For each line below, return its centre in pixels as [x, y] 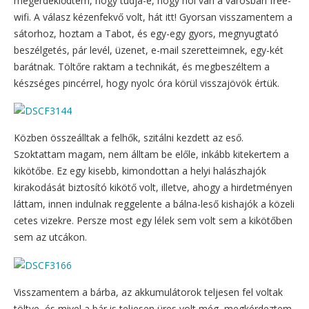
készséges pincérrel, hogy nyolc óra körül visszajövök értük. [147, 83]
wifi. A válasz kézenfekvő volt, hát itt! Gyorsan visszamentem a [153, 17]
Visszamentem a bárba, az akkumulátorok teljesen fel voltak [148, 292]
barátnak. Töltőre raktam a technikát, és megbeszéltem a [142, 67]
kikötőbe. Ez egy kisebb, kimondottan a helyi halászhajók [140, 171]
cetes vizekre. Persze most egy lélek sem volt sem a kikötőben [153, 221]
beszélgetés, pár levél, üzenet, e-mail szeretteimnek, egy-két [149, 50]
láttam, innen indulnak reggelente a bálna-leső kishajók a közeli [154, 204]
